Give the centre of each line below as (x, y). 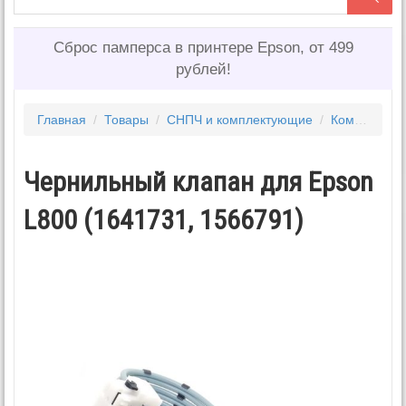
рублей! (203, 69)
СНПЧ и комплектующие (240, 119)
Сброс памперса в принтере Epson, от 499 (203, 47)
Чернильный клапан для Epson (198, 181)
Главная (62, 119)
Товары (126, 119)
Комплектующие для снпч (343, 119)
